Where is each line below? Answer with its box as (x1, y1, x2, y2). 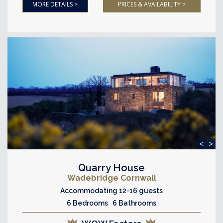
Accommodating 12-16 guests (60, 187, 163, 195)
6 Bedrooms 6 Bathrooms (67, 199, 156, 207)
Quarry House (78, 162, 145, 174)
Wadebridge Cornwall (67, 173, 156, 183)
